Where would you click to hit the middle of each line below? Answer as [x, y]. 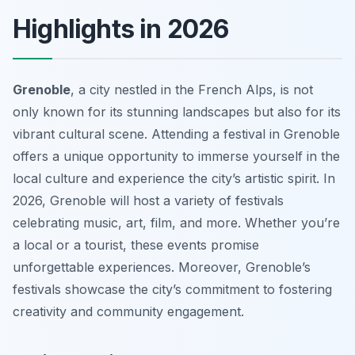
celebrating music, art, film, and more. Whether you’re [176, 223]
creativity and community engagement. [128, 312]
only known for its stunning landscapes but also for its [177, 112]
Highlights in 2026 [121, 29]
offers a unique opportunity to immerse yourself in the [176, 157]
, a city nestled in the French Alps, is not [192, 90]
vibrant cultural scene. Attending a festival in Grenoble [176, 134]
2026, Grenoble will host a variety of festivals [148, 201]
